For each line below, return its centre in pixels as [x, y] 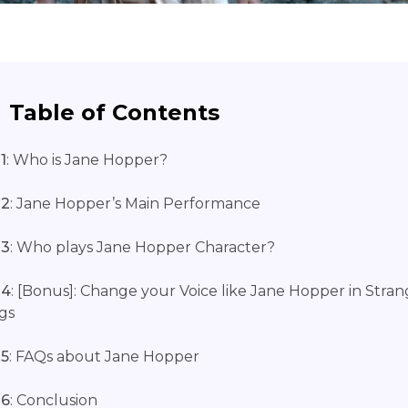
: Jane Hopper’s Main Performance [135, 204]
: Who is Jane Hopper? [87, 160]
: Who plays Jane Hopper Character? [143, 248]
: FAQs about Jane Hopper [104, 357]
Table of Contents [114, 113]
